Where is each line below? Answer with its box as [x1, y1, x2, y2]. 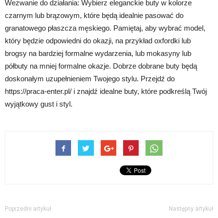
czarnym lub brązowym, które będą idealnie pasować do [5, 11, 183, 20]
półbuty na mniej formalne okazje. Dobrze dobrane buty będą [5, 62, 197, 71]
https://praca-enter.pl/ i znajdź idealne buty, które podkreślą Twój [5, 87, 207, 96]
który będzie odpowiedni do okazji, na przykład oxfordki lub [5, 36, 191, 45]
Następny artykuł [169, 205, 213, 213]
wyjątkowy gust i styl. [5, 100, 73, 109]
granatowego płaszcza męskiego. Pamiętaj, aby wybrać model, [5, 24, 205, 33]
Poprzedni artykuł [5, 205, 51, 213]
